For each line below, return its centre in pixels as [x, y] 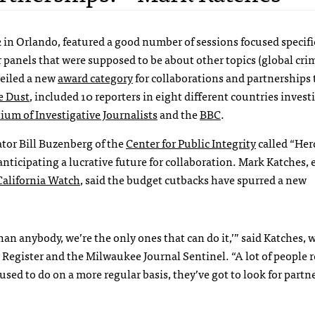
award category [95, 77]
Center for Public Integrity [191, 142]
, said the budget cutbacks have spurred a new [193, 179]
